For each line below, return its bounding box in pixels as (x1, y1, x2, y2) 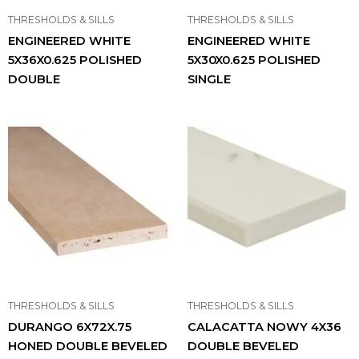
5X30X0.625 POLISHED (188, 53, 321, 68)
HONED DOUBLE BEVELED (8, 339, 167, 354)
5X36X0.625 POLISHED (8, 53, 142, 68)
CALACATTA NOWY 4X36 (188, 320, 341, 335)
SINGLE (188, 72, 231, 87)
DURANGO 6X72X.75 (8, 320, 131, 335)
